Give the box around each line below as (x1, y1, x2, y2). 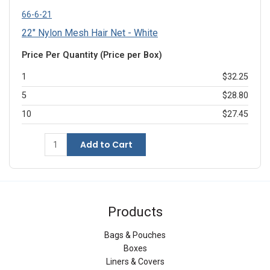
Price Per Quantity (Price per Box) (22, 50, 162, 61)
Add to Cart (80, 139, 133, 151)
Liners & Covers (105, 256, 165, 266)
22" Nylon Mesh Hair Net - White (22, 27, 158, 39)
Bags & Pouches (104, 230, 166, 240)
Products (107, 204, 163, 220)
